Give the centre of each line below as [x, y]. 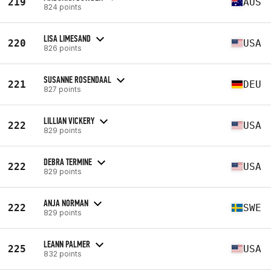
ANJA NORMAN [66, 203]
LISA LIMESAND [67, 38]
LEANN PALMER [67, 244]
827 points [62, 89]
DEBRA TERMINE [68, 162]
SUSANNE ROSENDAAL [77, 79]
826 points [63, 48]
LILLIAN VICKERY [69, 120]
